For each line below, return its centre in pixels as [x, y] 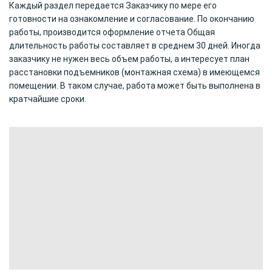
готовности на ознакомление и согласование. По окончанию [132, 19]
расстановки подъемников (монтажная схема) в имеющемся [134, 72]
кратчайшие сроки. [48, 99]
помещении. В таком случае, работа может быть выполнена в [135, 85]
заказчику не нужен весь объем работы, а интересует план [129, 59]
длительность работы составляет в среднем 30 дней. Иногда [135, 45]
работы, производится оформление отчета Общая [112, 32]
